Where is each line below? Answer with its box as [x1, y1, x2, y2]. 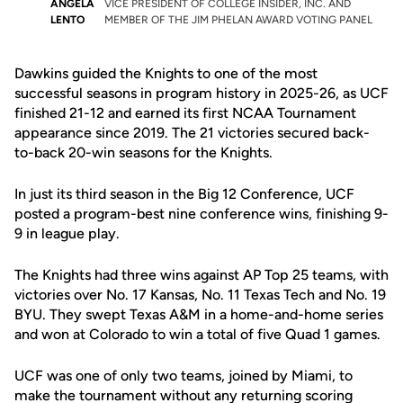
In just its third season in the [14, 185, 198, 202]
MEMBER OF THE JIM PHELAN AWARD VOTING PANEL [103, 13, 372, 26]
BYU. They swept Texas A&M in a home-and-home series [14, 306, 383, 323]
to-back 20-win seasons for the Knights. [14, 144, 273, 161]
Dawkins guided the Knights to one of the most [14, 65, 318, 82]
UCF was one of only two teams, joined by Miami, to [14, 367, 353, 384]
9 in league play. [14, 225, 120, 242]
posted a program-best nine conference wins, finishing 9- [14, 205, 389, 222]
